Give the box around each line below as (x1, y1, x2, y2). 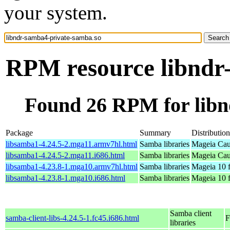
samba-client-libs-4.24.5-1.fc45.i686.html (6, 213, 139, 222)
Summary (140, 128, 171, 137)
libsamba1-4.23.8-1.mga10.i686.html (6, 173, 125, 182)
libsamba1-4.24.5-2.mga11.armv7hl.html (6, 139, 137, 148)
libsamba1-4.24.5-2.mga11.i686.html (6, 150, 125, 160)
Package (6, 128, 33, 137)
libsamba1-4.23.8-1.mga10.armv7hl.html (6, 162, 138, 171)
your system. (4, 2, 107, 24)
